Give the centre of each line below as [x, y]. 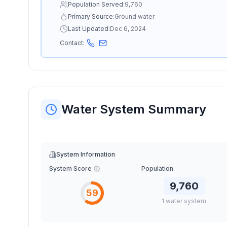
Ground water [135, 16]
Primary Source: [91, 16]
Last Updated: [89, 29]
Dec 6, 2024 [128, 29]
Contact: [72, 43]
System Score [70, 168]
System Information [86, 154]
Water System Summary [134, 109]
